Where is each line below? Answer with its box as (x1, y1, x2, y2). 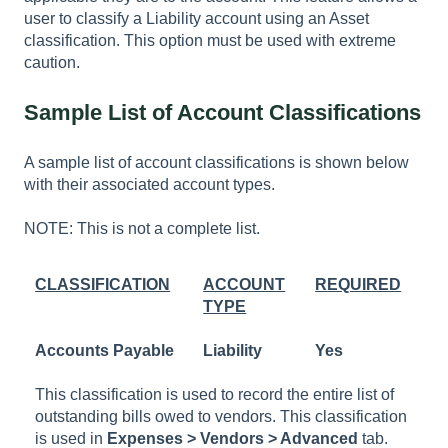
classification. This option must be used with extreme (24, 31, 396, 49)
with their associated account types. (24, 175, 275, 193)
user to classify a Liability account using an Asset (24, 9, 369, 27)
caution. (24, 53, 80, 71)
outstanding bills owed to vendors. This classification (35, 407, 408, 425)
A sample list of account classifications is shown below (24, 153, 409, 171)
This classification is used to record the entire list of (35, 385, 395, 403)
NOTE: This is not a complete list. (24, 220, 260, 238)
